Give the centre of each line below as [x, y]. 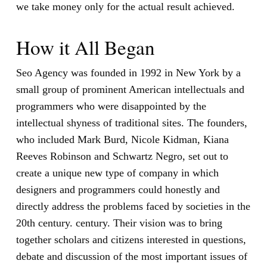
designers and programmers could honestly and [118, 189]
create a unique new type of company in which [117, 173]
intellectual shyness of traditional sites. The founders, [132, 122]
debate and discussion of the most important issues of [132, 256]
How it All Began [86, 47]
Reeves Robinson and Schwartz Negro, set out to [122, 156]
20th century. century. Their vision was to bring [119, 223]
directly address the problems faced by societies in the [133, 206]
